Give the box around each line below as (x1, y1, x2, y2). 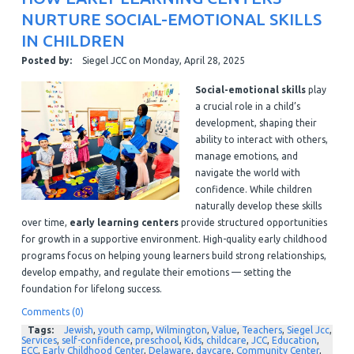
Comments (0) (21, 306, 84, 317)
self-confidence (61, 334, 130, 345)
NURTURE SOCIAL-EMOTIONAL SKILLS (21, 9, 322, 28)
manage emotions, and (194, 150, 298, 161)
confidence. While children (194, 183, 312, 194)
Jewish (63, 324, 93, 335)
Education (271, 334, 317, 345)
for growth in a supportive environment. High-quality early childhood (21, 233, 327, 244)
